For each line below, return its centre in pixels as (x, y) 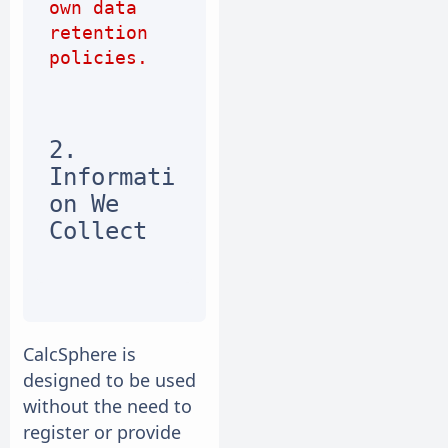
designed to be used (109, 379)
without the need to (107, 405)
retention (98, 33)
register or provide (102, 431)
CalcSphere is (79, 353)
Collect (98, 231)
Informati (112, 177)
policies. (98, 58)
